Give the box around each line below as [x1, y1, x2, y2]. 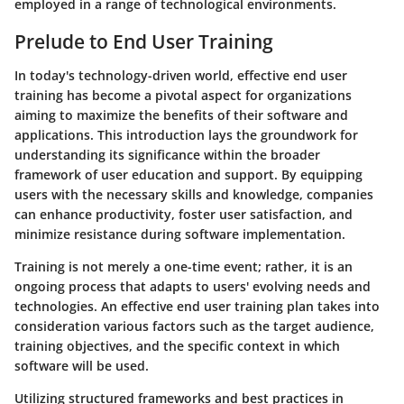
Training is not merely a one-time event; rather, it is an [14, 258, 353, 275]
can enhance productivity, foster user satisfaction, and [14, 206, 353, 223]
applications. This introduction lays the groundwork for [14, 126, 358, 143]
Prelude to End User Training [14, 28, 273, 54]
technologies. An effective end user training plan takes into [14, 298, 380, 315]
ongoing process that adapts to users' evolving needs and [14, 278, 371, 295]
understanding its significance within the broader [14, 146, 320, 163]
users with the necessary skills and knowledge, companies [14, 186, 373, 203]
